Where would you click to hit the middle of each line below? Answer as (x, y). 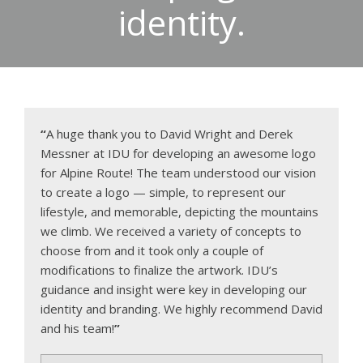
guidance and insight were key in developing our (174, 290)
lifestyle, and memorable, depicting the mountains (179, 212)
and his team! (77, 329)
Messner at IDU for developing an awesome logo (178, 154)
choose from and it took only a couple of (152, 251)
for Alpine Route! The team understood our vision (178, 173)
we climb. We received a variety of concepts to (171, 231)
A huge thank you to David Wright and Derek (169, 134)
